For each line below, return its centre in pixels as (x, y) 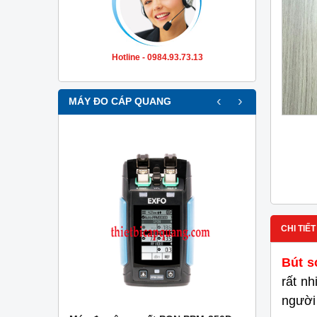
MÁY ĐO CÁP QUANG (120, 101)
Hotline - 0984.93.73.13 (157, 57)
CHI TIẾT (298, 229)
